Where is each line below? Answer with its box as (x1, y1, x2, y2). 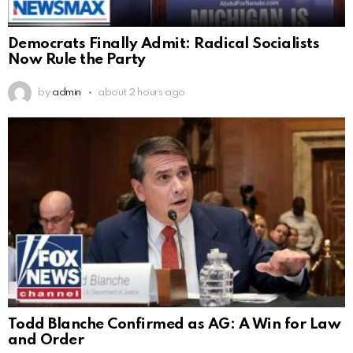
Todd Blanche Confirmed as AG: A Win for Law (8, 317, 341, 333)
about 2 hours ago (98, 87, 186, 98)
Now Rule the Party (8, 52, 146, 68)
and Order (8, 333, 84, 348)
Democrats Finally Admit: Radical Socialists (8, 36, 320, 52)
